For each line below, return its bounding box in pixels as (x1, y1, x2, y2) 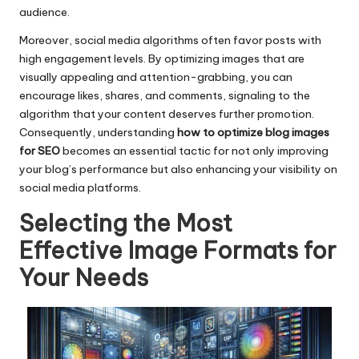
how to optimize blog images (177, 124, 329, 139)
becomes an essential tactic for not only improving (60, 143, 329, 158)
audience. (19, 4, 70, 19)
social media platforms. (19, 179, 141, 195)
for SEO (19, 143, 60, 158)
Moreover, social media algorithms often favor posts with (19, 32, 321, 47)
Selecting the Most (19, 208, 232, 238)
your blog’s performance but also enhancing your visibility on (19, 161, 337, 176)
